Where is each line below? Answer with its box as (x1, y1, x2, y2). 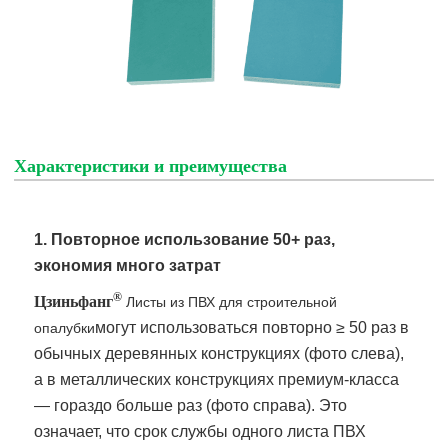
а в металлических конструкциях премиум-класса (34, 370, 400, 388)
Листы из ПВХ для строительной (126, 293, 338, 310)
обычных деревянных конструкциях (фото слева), (34, 344, 405, 362)
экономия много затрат (34, 256, 222, 274)
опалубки (34, 319, 96, 336)
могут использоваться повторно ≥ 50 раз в (95, 318, 410, 336)
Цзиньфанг (34, 292, 114, 310)
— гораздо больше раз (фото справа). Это (34, 396, 348, 414)
